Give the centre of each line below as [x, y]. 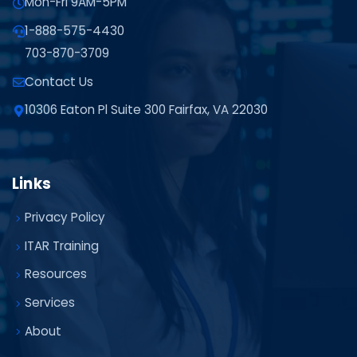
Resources [56, 274]
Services [50, 302]
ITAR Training [62, 245]
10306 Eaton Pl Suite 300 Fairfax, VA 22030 [146, 110]
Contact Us [59, 81]
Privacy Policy [65, 218]
